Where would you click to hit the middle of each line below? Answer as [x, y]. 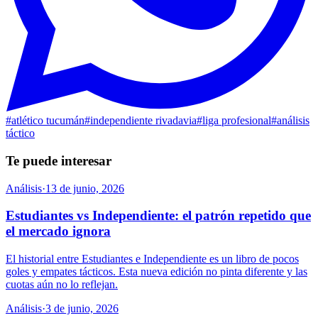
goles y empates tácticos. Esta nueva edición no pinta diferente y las [157, 272]
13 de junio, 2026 [85, 188]
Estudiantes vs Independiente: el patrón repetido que [158, 216]
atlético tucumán [48, 121]
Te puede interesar [59, 160]
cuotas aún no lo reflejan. [62, 284]
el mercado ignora [58, 231]
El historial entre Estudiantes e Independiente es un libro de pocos [152, 259]
